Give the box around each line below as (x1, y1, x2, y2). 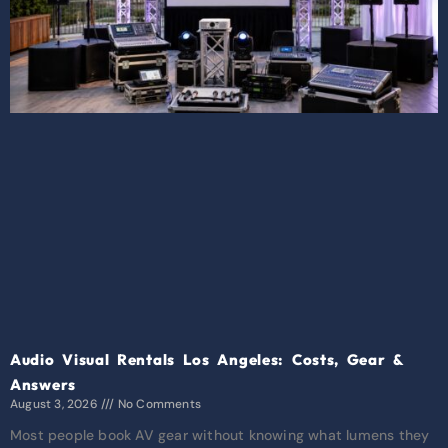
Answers (10, 375, 76, 395)
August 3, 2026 (10, 396, 101, 413)
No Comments (114, 396, 202, 413)
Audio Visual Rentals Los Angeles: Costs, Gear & (10, 350, 404, 370)
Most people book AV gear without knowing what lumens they (10, 426, 430, 445)
